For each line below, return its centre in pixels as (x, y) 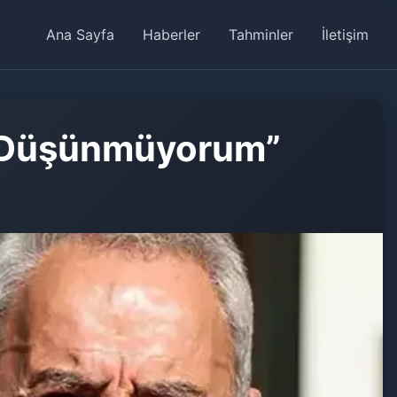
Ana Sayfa (80, 34)
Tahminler (261, 34)
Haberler (171, 34)
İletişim (345, 34)
